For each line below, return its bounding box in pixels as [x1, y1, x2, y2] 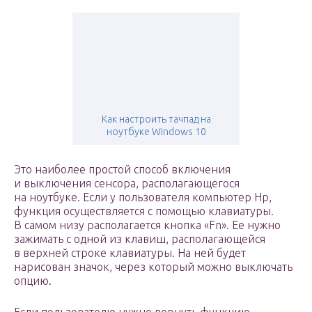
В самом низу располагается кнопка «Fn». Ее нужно [14, 219, 281, 232]
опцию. [14, 274, 52, 288]
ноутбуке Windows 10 [106, 126, 206, 138]
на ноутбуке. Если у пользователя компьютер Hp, [14, 191, 272, 204]
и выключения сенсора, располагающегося [14, 177, 240, 190]
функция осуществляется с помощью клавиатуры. [14, 205, 274, 218]
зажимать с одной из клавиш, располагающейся [14, 233, 265, 246]
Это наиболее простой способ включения [14, 163, 231, 176]
